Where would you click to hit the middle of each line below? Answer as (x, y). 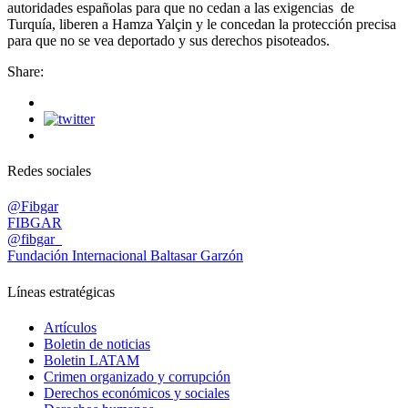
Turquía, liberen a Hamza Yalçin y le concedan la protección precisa (202, 24)
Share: (25, 71)
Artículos (70, 327)
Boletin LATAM (92, 360)
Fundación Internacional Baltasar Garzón (125, 256)
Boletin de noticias (97, 343)
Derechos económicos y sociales (137, 393)
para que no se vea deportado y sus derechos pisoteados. (168, 40)
